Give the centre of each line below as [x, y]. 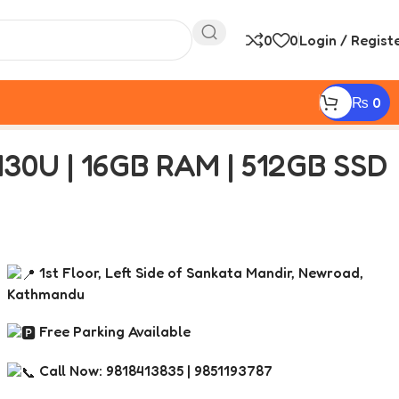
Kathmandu [45, 293]
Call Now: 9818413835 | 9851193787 [154, 370]
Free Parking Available [113, 331]
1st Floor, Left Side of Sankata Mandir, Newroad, [199, 272]
